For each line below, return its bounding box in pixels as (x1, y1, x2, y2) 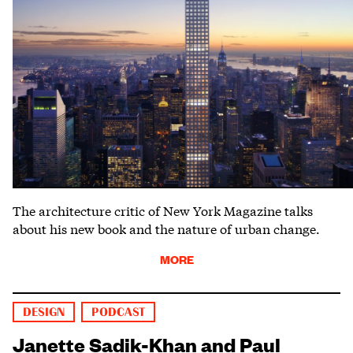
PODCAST (91, 306, 146, 318)
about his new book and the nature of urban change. (13, 218, 320, 237)
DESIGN (23, 306, 65, 318)
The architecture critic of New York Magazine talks (13, 200, 313, 219)
